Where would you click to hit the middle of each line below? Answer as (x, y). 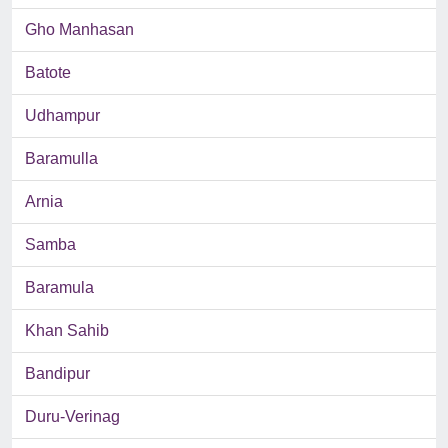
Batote (48, 73)
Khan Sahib (67, 331)
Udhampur (62, 116)
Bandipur (57, 374)
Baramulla (61, 159)
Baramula (59, 288)
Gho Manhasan (79, 30)
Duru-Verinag (72, 417)
